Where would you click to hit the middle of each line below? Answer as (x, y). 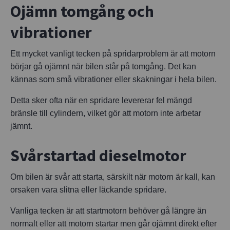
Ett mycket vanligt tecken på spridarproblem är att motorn (113, 53)
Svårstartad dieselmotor (98, 155)
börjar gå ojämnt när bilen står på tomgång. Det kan (103, 66)
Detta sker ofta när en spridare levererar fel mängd (101, 100)
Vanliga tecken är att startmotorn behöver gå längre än (108, 210)
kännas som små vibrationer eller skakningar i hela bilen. (113, 79)
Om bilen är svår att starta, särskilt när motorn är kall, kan (113, 177)
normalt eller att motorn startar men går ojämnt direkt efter (113, 223)
